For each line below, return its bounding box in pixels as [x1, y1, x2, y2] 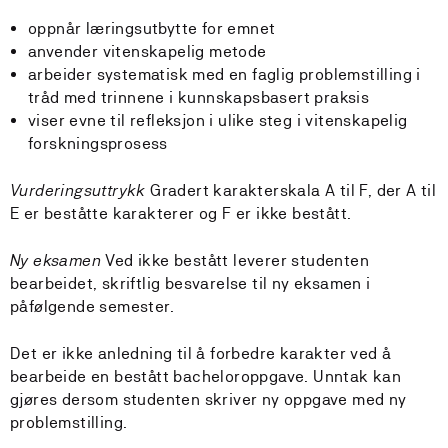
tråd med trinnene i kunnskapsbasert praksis [28, 88, 370, 107]
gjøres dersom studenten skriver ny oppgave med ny [10, 390, 407, 409]
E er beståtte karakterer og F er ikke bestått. [10, 204, 352, 223]
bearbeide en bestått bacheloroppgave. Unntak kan [10, 367, 402, 386]
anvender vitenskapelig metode [28, 42, 267, 61]
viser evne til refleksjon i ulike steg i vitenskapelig [28, 111, 408, 130]
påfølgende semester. [10, 297, 174, 316]
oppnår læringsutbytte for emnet [28, 19, 276, 38]
